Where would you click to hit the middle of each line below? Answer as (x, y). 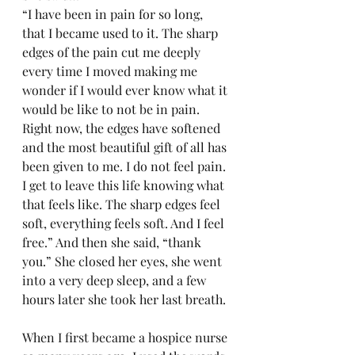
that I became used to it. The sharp (122, 33)
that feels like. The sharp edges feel (123, 204)
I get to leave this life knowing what (125, 185)
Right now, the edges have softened (123, 128)
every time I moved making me (111, 71)
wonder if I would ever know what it (126, 90)
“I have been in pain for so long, (114, 14)
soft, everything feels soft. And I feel (125, 223)
